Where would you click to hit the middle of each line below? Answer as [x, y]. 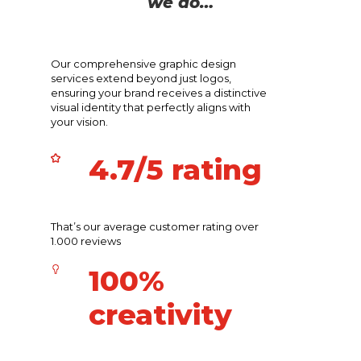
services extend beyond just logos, [141, 78]
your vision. [79, 121]
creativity [160, 314]
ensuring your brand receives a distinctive [158, 92]
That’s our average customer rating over [154, 226]
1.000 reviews [85, 241]
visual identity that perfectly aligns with [150, 107]
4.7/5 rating [175, 169]
